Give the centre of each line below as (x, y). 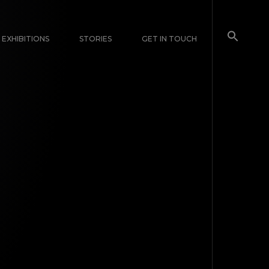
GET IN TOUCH (169, 39)
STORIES (95, 39)
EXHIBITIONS (26, 39)
